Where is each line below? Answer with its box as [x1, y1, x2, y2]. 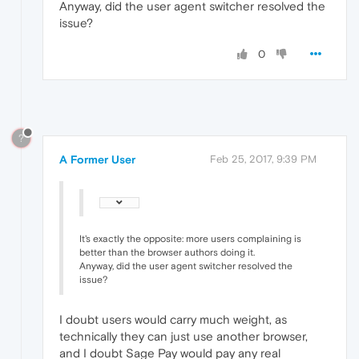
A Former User [59, 153, 135, 167]
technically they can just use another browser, [59, 329, 308, 344]
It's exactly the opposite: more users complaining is [79, 233, 301, 245]
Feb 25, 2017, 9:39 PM [210, 153, 317, 166]
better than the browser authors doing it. [79, 247, 255, 259]
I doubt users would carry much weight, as [59, 313, 287, 327]
